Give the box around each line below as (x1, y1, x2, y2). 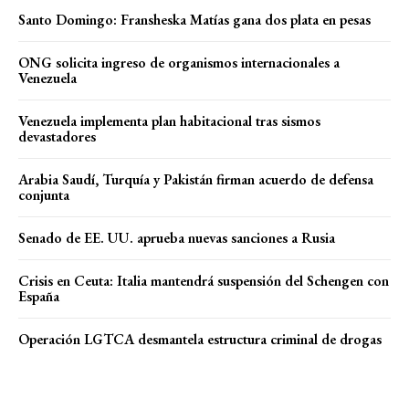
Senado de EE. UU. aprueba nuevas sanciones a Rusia (18, 227, 335, 247)
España (18, 286, 59, 306)
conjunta (18, 184, 69, 204)
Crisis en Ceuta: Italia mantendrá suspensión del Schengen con (18, 270, 389, 290)
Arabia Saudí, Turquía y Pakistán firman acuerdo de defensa (18, 169, 373, 189)
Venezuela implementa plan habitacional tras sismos (18, 110, 320, 131)
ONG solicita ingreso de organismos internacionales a (18, 52, 340, 72)
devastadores (18, 126, 96, 146)
